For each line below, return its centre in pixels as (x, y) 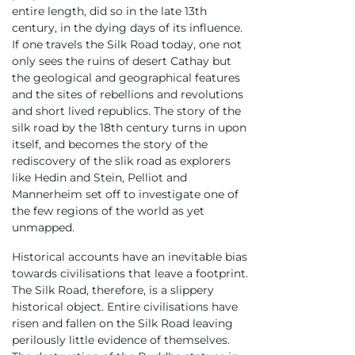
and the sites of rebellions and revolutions (128, 94)
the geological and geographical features (126, 77)
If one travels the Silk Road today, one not (127, 44)
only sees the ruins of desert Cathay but (122, 61)
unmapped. (45, 227)
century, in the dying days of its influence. (127, 27)
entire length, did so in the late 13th (109, 11)
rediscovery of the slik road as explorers (121, 160)
